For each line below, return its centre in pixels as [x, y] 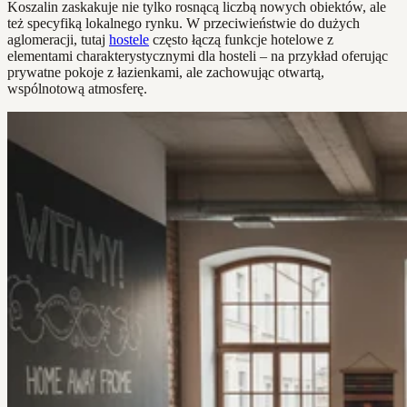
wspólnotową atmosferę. [77, 88]
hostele [129, 39]
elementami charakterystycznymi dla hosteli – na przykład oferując [198, 55]
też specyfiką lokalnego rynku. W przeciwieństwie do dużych [184, 23]
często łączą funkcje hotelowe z [241, 39]
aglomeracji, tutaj [58, 39]
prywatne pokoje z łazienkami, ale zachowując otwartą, [166, 72]
